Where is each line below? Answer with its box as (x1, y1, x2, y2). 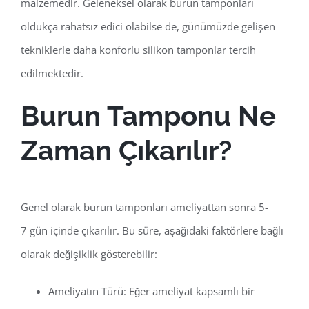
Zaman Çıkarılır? (21, 134, 232, 167)
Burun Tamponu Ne (21, 99, 276, 132)
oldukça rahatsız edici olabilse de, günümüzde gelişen (21, 19, 275, 34)
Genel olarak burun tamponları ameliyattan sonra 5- (21, 200, 268, 215)
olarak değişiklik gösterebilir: (21, 247, 157, 261)
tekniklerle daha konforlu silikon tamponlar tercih (21, 43, 256, 57)
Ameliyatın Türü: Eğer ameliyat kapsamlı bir (48, 284, 255, 299)
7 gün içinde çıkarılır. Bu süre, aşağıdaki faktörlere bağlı (21, 223, 283, 238)
